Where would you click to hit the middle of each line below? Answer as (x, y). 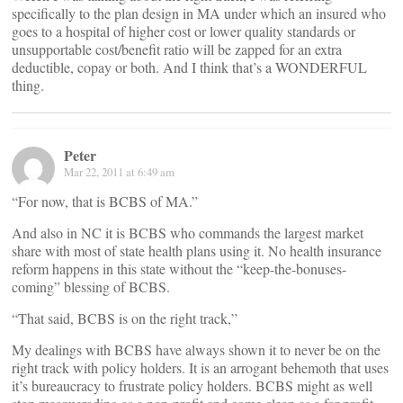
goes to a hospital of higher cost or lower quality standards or (184, 31)
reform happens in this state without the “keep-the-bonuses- (179, 269)
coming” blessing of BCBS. (91, 287)
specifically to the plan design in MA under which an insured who (199, 13)
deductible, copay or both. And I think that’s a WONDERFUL (189, 67)
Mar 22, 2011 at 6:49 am (119, 172)
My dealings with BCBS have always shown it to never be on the (196, 349)
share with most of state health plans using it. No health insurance (197, 251)
